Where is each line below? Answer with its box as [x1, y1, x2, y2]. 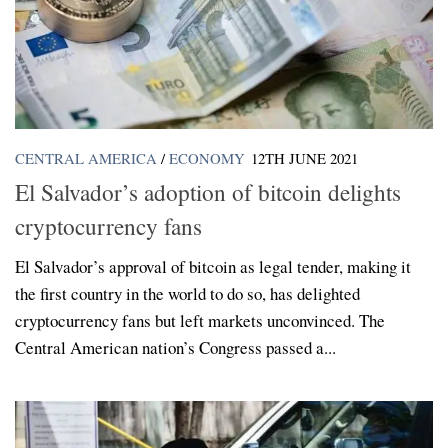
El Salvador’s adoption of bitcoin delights [15, 175, 401, 208]
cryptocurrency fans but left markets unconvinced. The [15, 308, 385, 332]
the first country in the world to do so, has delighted [15, 281, 360, 305]
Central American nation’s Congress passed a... [15, 335, 336, 359]
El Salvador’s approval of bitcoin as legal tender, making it [15, 254, 411, 278]
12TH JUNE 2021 [251, 147, 358, 168]
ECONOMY [169, 147, 245, 168]
